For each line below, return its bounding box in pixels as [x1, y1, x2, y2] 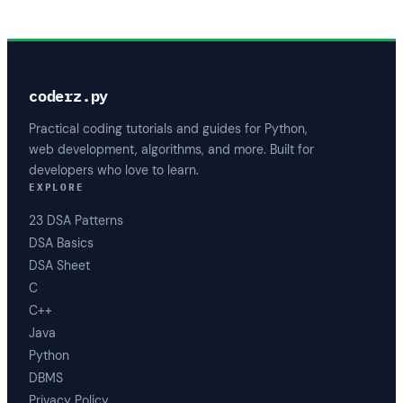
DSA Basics [29, 235, 94, 252]
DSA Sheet [29, 257, 90, 274]
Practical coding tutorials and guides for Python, [29, 120, 308, 137]
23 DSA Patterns [29, 212, 123, 229]
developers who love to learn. [29, 161, 199, 178]
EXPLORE [29, 180, 85, 193]
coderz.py [29, 86, 109, 107]
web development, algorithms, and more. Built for [29, 140, 314, 157]
